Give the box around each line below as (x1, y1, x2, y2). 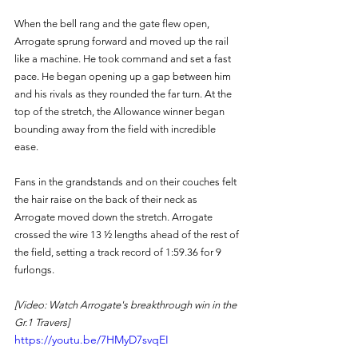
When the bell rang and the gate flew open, (14, 18, 212, 30)
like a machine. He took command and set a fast (14, 53, 233, 66)
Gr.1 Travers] (14, 316, 70, 329)
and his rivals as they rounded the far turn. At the (14, 88, 234, 101)
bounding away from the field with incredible (14, 123, 218, 136)
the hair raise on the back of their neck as (14, 193, 200, 206)
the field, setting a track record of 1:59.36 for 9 (14, 246, 224, 259)
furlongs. (14, 264, 57, 276)
